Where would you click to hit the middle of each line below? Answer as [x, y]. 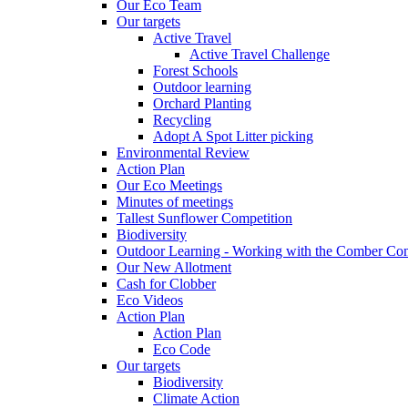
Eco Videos [150, 300]
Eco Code [182, 349]
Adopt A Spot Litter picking [233, 136]
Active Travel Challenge [260, 54]
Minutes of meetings [175, 201]
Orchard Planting [202, 103]
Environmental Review [183, 152]
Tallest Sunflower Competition [204, 218]
